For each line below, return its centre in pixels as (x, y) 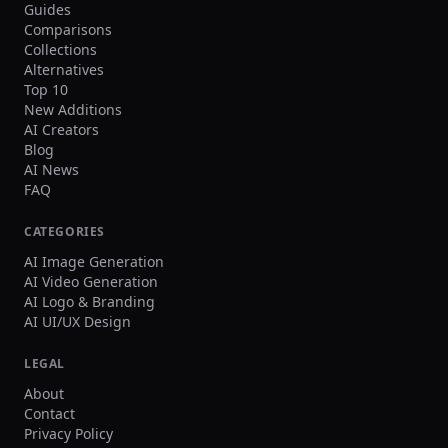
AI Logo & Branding (89, 301)
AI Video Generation (91, 281)
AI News (51, 169)
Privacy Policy (68, 433)
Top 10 (46, 89)
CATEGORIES (64, 231)
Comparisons (68, 29)
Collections (60, 49)
